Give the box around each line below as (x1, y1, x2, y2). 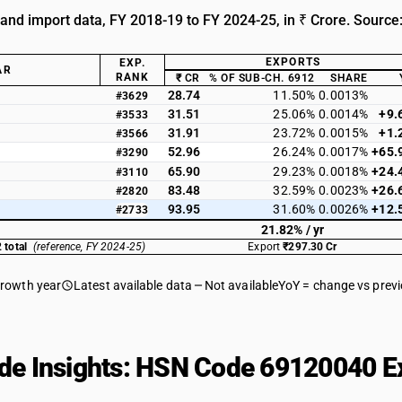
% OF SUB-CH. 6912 (208, 72, 315, 84)
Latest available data (74, 278, 192, 293)
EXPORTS (265, 56, 321, 68)
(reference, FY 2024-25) (33, 240, 146, 253)
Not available (204, 278, 279, 293)
